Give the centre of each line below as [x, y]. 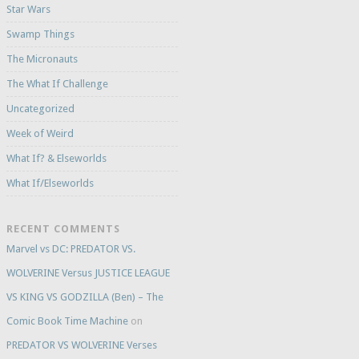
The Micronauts [42, 59]
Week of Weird [40, 134]
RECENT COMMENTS [63, 229]
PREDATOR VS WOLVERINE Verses [81, 345]
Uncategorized [40, 109]
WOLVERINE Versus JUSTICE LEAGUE [88, 273]
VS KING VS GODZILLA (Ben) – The [85, 297]
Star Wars [28, 10]
